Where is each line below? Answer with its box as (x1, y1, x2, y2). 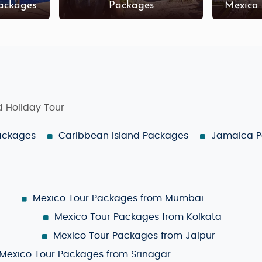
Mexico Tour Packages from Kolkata (54, 212, 222, 222)
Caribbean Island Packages (58, 130, 188, 140)
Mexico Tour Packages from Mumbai (32, 193, 204, 203)
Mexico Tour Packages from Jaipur (53, 230, 215, 240)
